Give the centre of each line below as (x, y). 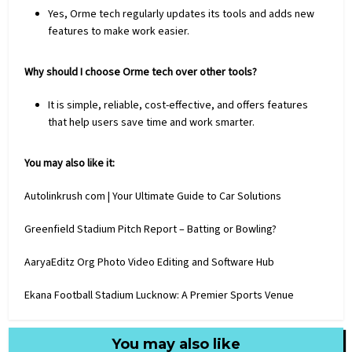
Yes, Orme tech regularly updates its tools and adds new (181, 14)
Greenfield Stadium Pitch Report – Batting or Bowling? (151, 229)
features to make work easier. (119, 31)
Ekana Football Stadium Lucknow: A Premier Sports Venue (159, 295)
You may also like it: (70, 163)
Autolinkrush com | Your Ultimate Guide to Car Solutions (153, 196)
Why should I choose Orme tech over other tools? (141, 72)
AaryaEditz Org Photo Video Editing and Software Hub (150, 262)
